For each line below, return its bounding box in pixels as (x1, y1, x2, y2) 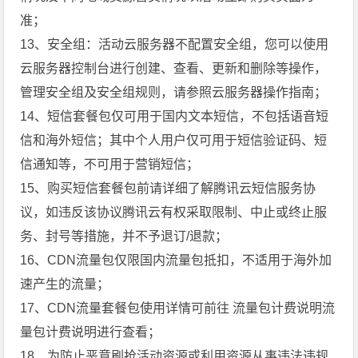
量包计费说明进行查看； (20, 324, 161, 339)
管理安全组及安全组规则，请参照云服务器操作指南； (20, 85, 328, 99)
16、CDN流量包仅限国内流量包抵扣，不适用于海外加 (20, 253, 332, 267)
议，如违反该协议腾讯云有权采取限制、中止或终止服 (20, 205, 328, 219)
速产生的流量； (20, 276, 110, 291)
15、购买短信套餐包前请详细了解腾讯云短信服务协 (20, 181, 316, 195)
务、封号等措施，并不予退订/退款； (20, 229, 229, 243)
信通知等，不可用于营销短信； (20, 157, 200, 171)
